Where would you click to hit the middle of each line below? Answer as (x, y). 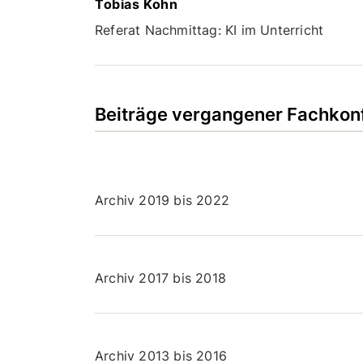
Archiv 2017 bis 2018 (160, 278)
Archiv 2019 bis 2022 (162, 200)
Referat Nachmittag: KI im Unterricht (209, 30)
